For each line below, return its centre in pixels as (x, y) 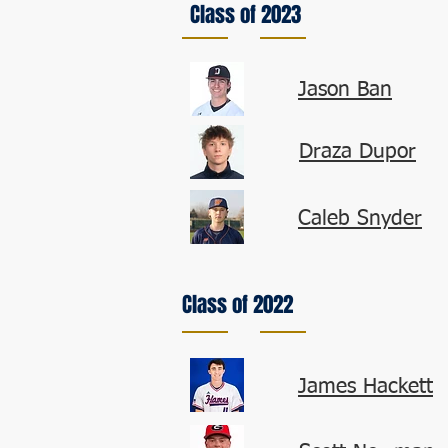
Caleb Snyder (360, 219)
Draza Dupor (357, 152)
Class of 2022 (237, 304)
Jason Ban (345, 90)
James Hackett (365, 387)
